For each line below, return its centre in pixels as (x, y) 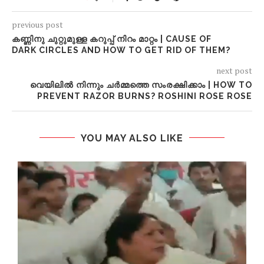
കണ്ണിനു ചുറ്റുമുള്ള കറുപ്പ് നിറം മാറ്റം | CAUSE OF (112, 39)
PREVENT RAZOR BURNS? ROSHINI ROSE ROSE (145, 96)
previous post (37, 24)
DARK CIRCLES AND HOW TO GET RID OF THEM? (121, 50)
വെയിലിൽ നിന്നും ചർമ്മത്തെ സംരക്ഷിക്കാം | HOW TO (141, 85)
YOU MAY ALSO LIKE (132, 138)
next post (234, 70)
